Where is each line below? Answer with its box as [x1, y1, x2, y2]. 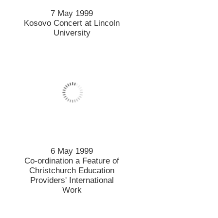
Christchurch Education [29, 166, 115, 176]
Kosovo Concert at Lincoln [24, 18, 120, 28]
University [53, 28, 91, 38]
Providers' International [30, 176, 114, 185]
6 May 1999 [51, 146, 93, 156]
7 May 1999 [51, 9, 93, 18]
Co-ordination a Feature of [24, 156, 120, 166]
